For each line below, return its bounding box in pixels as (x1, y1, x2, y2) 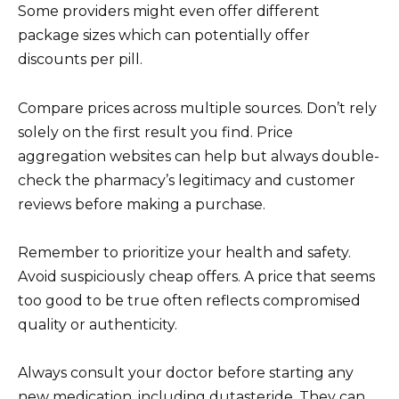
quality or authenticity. (18, 315, 177, 333)
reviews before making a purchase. (18, 195, 265, 213)
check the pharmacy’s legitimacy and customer (18, 171, 355, 189)
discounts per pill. (18, 51, 142, 69)
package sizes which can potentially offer (18, 27, 310, 45)
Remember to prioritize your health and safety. (18, 243, 351, 261)
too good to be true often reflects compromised (18, 291, 361, 309)
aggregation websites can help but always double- (18, 147, 379, 165)
